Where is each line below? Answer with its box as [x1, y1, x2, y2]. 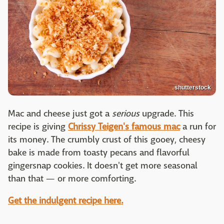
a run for [180, 121, 216, 133]
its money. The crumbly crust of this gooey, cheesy [8, 134, 205, 146]
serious [112, 108, 139, 120]
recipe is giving [8, 121, 68, 133]
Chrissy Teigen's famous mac [68, 121, 180, 133]
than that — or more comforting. [8, 173, 136, 185]
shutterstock [174, 84, 211, 91]
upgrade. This [139, 108, 194, 120]
